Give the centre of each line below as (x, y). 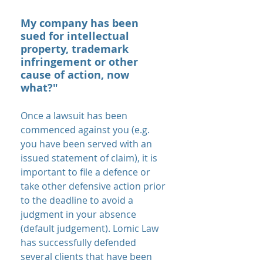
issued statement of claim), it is (89, 158)
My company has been (80, 23)
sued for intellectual (75, 36)
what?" (39, 88)
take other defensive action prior (93, 186)
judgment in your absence (78, 214)
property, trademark (75, 49)
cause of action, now (75, 75)
